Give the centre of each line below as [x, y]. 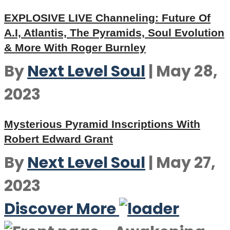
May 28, [187, 71]
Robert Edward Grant [59, 139]
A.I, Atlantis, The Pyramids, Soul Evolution [114, 33]
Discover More [60, 209]
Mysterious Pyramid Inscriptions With [102, 124]
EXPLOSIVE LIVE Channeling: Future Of [107, 18]
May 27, [186, 163]
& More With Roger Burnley [75, 47]
